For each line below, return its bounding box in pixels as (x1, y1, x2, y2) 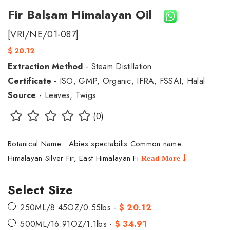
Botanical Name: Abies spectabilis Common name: (8, 138, 186, 149)
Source (8, 89, 36, 101)
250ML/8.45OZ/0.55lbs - (20, 201, 119, 214)
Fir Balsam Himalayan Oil (8, 6, 164, 24)
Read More (141, 154, 183, 162)
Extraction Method (8, 60, 83, 72)
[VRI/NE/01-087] (8, 28, 79, 42)
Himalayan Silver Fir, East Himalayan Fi (8, 152, 142, 164)
